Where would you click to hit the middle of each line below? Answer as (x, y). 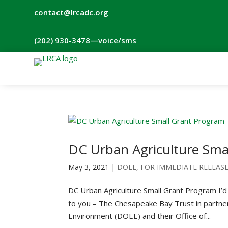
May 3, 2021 (89, 167)
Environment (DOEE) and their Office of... (140, 216)
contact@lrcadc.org (72, 12)
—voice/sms (113, 40)
